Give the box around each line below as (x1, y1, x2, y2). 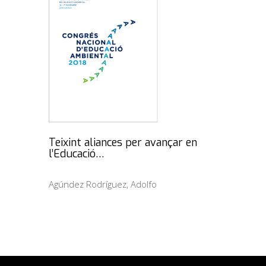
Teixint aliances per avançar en (49, 135, 197, 150)
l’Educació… (49, 147, 104, 161)
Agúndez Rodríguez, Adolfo (49, 178, 157, 191)
